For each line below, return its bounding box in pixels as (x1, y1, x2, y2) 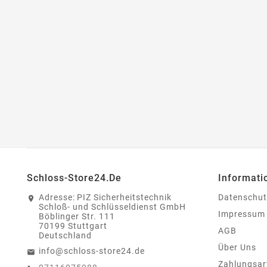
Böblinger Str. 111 (39, 212, 115, 222)
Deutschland (39, 231, 92, 241)
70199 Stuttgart (39, 221, 107, 231)
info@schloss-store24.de (39, 246, 145, 256)
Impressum (218, 209, 265, 219)
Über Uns (218, 243, 256, 253)
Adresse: (39, 193, 75, 203)
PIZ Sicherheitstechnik (77, 193, 172, 203)
